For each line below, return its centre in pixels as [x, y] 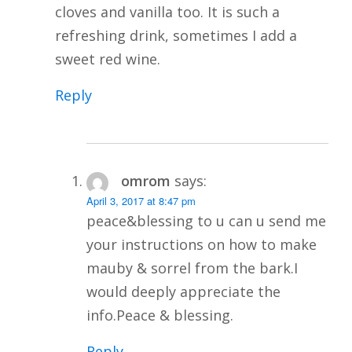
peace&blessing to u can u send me [206, 220]
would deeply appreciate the [183, 291]
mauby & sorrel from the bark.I [192, 268]
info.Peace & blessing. [160, 315]
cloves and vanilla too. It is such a [167, 11]
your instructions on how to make [202, 244]
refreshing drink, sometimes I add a [176, 35]
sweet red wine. [108, 59]
